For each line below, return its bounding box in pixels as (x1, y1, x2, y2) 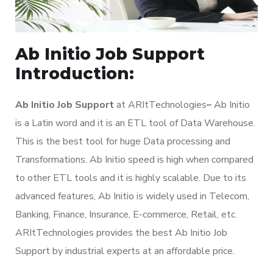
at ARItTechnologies (116, 97, 207, 112)
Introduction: (15, 63, 134, 83)
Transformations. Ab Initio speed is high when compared (15, 152, 253, 166)
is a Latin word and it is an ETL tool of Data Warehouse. (15, 116, 255, 130)
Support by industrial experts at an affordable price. (15, 244, 235, 258)
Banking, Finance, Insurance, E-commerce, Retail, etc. (15, 207, 237, 221)
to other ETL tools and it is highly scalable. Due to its (15, 171, 246, 185)
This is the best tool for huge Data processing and (15, 134, 230, 148)
